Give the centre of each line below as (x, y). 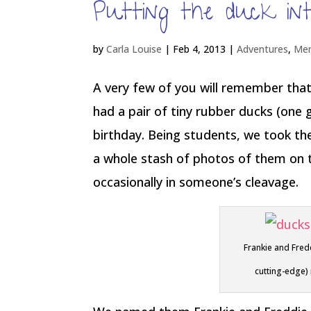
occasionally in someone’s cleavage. (196, 182)
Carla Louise (134, 49)
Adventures (263, 49)
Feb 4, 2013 (200, 49)
